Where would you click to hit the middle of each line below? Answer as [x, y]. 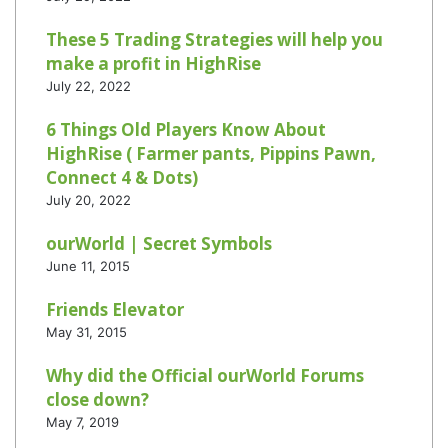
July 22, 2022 [88, 86]
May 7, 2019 [82, 422]
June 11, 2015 [88, 266]
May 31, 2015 [86, 332]
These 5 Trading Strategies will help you [214, 39]
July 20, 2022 [88, 200]
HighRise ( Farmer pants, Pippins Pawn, [211, 153]
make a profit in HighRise [153, 63]
